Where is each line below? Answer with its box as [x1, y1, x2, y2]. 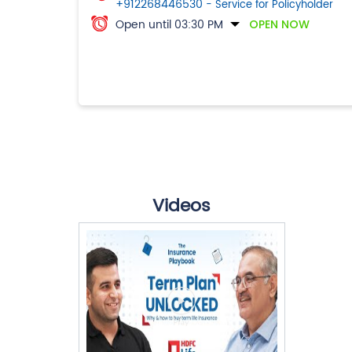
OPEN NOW [248, 16, 310, 32]
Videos [152, 191, 211, 221]
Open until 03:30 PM [115, 15, 223, 34]
